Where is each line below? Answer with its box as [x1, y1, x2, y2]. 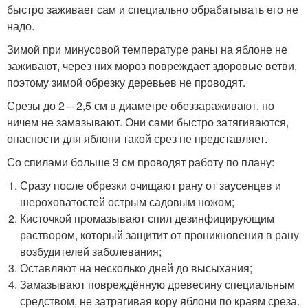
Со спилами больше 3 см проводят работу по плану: [7, 154, 274, 170]
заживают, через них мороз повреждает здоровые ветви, [7, 58, 297, 74]
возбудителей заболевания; [20, 243, 162, 259]
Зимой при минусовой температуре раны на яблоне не [7, 41, 287, 57]
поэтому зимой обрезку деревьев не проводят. [7, 74, 245, 90]
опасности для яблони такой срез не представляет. [7, 131, 267, 146]
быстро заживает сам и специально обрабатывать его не [7, 1, 298, 17]
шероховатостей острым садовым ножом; [20, 194, 235, 210]
